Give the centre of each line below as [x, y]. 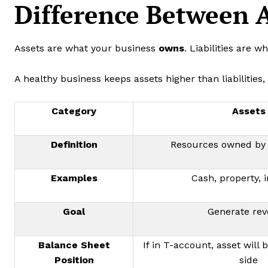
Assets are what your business [86, 48]
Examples [74, 178]
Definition [74, 144]
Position [74, 260]
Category [74, 111]
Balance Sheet [74, 245]
